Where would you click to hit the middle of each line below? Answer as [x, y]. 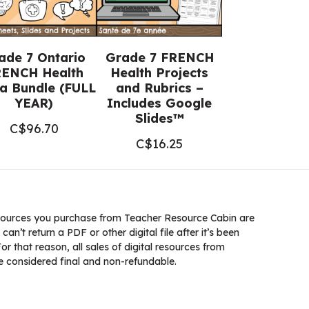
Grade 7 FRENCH [159, 58]
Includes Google [159, 103]
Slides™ [159, 118]
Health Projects [159, 73]
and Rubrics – [159, 88]
